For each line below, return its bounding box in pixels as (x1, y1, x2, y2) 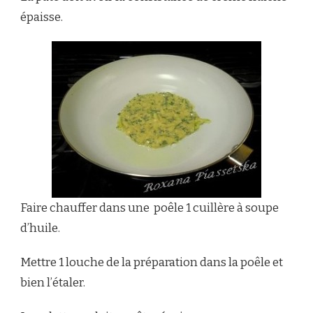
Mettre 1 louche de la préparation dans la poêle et (20, 254, 283, 270)
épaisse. (20, 9, 63, 24)
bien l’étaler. (20, 275, 85, 290)
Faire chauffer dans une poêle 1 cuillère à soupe (20, 200, 279, 215)
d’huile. (20, 220, 60, 235)
